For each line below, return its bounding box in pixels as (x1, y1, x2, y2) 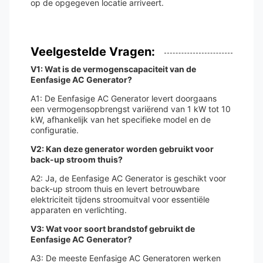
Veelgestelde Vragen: (31, 45, 155, 59)
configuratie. (31, 125, 79, 135)
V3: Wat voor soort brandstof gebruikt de (31, 224, 195, 234)
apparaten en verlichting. (31, 205, 127, 215)
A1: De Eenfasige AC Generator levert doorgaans (31, 93, 217, 103)
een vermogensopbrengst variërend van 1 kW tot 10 (31, 104, 231, 114)
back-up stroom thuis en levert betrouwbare (31, 184, 200, 194)
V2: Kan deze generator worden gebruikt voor (31, 144, 214, 154)
